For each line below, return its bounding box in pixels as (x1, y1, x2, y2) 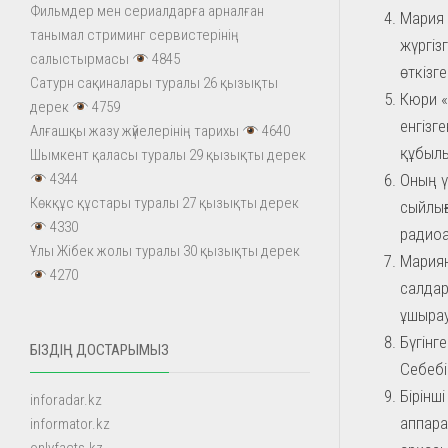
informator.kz (30, 415, 110, 433)
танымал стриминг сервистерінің (30, 26, 239, 44)
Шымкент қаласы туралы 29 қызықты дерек (30, 146, 306, 164)
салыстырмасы (30, 50, 129, 68)
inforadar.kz (30, 391, 102, 409)
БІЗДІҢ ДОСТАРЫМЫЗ (30, 341, 169, 359)
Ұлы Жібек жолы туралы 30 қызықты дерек (30, 242, 300, 260)
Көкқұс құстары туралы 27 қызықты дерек (30, 194, 299, 212)
